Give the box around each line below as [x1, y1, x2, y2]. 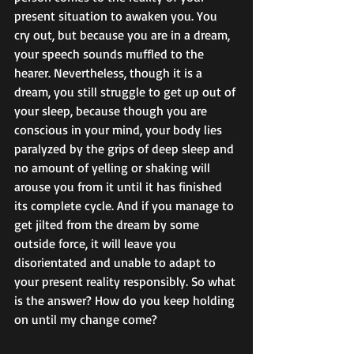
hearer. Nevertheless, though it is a [14, 64, 205, 81]
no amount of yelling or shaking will [14, 159, 213, 175]
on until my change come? [14, 311, 157, 327]
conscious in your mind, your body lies [14, 121, 225, 137]
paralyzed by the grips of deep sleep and [14, 140, 237, 156]
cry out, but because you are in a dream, [14, 26, 233, 43]
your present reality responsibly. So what [14, 273, 239, 289]
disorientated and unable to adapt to [14, 254, 219, 270]
